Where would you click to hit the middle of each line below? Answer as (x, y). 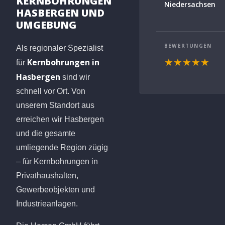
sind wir (75, 77)
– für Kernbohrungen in (57, 161)
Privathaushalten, (47, 175)
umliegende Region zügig (62, 147)
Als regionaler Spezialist (60, 48)
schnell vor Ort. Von (51, 91)
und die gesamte (46, 133)
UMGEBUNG (46, 25)
